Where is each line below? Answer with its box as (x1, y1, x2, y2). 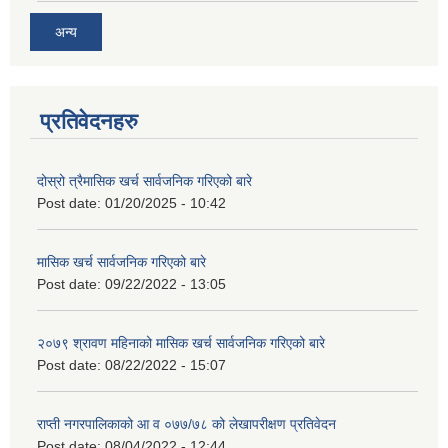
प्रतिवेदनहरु (40, 108, 138, 134)
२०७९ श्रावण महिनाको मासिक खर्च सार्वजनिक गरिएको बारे (37, 334, 325, 351)
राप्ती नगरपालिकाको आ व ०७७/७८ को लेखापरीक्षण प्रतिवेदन (37, 415, 336, 432)
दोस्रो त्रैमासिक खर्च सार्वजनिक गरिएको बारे (37, 172, 252, 189)
